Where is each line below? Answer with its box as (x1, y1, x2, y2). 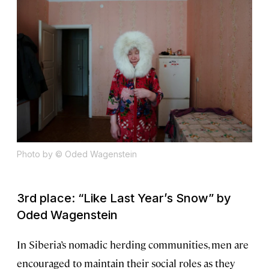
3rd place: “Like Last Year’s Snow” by (17, 191, 231, 206)
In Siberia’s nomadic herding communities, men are (17, 238, 249, 252)
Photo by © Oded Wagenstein (17, 149, 137, 160)
